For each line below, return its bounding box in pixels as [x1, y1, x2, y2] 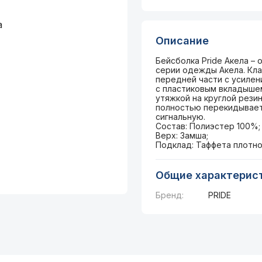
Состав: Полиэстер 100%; [155, 121, 260, 131]
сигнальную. [155, 112, 205, 122]
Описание [155, 35, 209, 47]
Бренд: [155, 190, 184, 200]
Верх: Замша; [155, 130, 208, 140]
